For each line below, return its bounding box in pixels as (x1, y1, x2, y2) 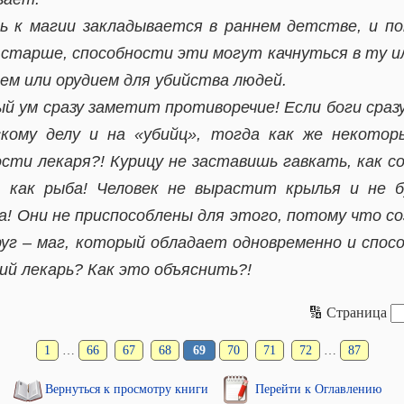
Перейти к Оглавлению (255, 382, 381, 396)
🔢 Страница (308, 304, 387, 320)
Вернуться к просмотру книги (45, 382, 212, 396)
